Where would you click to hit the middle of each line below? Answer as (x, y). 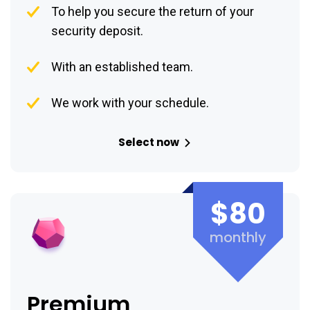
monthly (238, 238)
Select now (149, 143)
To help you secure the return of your (153, 12)
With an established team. (122, 67)
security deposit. (97, 31)
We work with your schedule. (130, 103)
